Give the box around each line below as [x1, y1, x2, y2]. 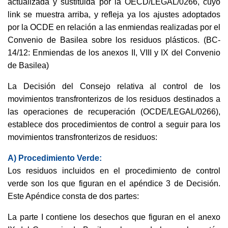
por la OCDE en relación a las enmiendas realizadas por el [8, 23, 220, 32]
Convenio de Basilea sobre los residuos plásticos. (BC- [8, 36, 220, 44]
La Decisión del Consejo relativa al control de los [8, 82, 220, 91]
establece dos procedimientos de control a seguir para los [8, 120, 220, 129]
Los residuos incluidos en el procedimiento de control [8, 166, 220, 175]
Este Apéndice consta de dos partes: [8, 192, 139, 201]
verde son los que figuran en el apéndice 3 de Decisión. [8, 179, 220, 188]
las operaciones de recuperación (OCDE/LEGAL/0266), [8, 107, 220, 116]
